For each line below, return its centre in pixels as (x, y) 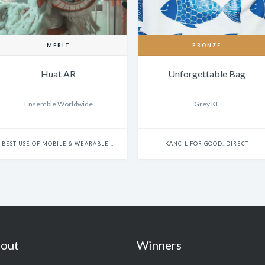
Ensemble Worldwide (58, 104)
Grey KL (207, 104)
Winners (159, 245)
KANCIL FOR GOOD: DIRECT (207, 144)
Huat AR (58, 74)
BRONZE (207, 46)
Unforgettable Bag (207, 74)
